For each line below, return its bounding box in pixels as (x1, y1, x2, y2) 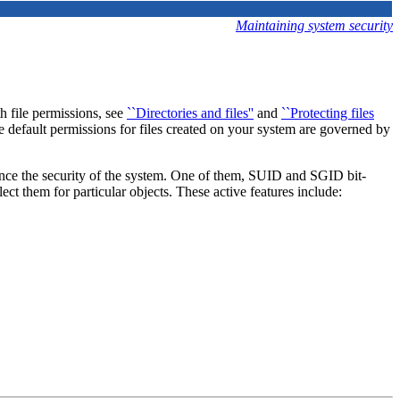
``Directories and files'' (127, 104, 254, 121)
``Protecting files (281, 104, 374, 121)
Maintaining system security (236, 18, 393, 33)
